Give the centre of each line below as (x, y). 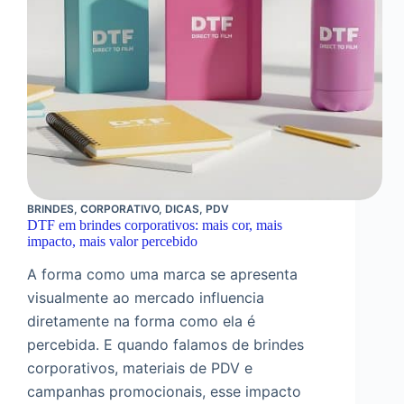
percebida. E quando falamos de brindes (165, 345)
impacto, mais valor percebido (112, 241)
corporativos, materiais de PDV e (140, 368)
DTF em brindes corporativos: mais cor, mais (155, 225)
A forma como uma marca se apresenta (162, 275)
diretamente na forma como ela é (141, 321)
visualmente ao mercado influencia (146, 298)
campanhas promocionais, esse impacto (164, 392)
